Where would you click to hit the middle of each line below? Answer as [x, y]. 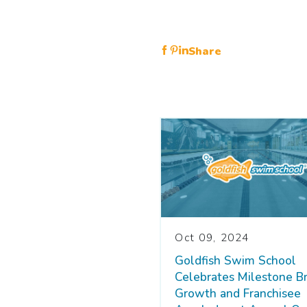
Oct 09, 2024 [212, 238]
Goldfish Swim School [236, 261]
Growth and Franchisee [238, 294]
